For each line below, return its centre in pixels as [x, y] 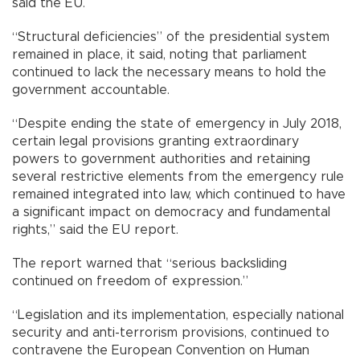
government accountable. [93, 90]
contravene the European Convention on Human [161, 351]
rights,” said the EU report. [95, 230]
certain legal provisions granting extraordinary [155, 142]
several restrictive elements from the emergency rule [178, 177]
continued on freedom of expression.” [130, 282]
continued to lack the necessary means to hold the [169, 73]
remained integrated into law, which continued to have [179, 195]
